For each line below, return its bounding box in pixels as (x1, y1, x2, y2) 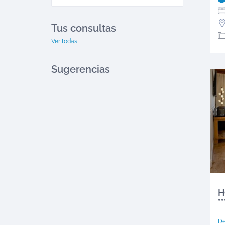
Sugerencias (51, 63, 110, 75)
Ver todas (51, 38, 77, 45)
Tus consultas (51, 22, 116, 34)
